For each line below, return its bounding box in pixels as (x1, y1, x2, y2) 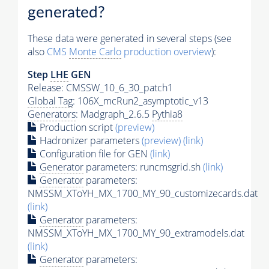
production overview (121, 44, 211, 58)
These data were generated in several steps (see (28, 31, 232, 45)
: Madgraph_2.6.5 (76, 107, 152, 121)
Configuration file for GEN (37, 147, 150, 160)
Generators (28, 107, 76, 121)
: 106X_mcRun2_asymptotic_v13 (73, 94, 208, 107)
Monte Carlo (69, 44, 121, 58)
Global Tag (28, 94, 73, 107)
